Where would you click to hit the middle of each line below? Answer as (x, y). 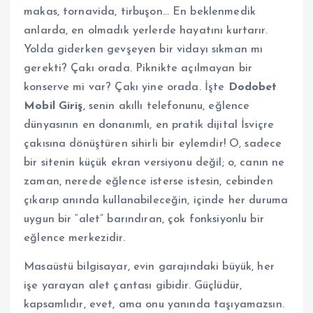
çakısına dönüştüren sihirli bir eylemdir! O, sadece (153, 144)
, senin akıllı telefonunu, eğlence (166, 106)
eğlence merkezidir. (74, 238)
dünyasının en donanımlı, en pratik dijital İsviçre (149, 125)
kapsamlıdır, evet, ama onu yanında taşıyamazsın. (154, 305)
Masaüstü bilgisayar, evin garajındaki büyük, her (149, 267)
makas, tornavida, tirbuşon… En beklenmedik (140, 12)
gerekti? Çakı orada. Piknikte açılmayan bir (138, 68)
